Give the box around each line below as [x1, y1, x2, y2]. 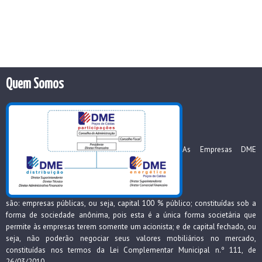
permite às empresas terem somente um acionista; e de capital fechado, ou [6, 221, 256, 232]
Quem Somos [6, 77, 64, 91]
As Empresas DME [182, 144, 256, 154]
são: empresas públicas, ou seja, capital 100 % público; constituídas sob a [6, 198, 256, 208]
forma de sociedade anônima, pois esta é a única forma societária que [6, 209, 256, 220]
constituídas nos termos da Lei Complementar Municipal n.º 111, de [6, 244, 256, 255]
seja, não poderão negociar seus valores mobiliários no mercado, [6, 233, 256, 243]
